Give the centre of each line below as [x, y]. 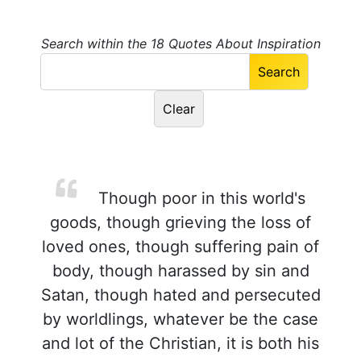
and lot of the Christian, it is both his [180, 343]
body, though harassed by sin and [180, 271]
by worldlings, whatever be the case [180, 319]
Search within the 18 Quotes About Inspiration [180, 44]
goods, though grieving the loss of [180, 222]
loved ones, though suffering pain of [180, 247]
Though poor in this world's [199, 198]
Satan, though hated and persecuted [180, 295]
